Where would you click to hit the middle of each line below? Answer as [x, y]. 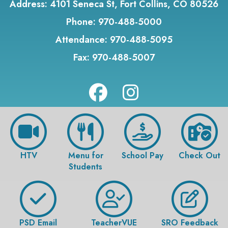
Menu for [85, 155]
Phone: [81, 22]
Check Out [199, 155]
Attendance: [81, 40]
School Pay [142, 155]
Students [85, 167]
